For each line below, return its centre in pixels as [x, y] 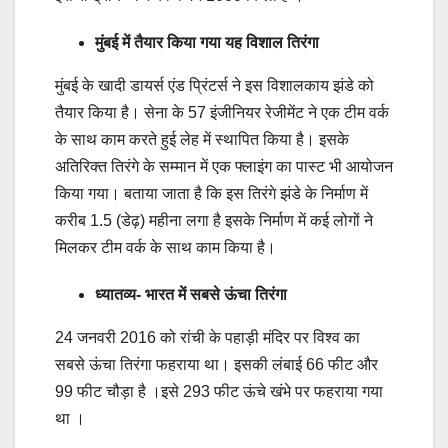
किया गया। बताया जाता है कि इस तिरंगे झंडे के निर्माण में [211, 193]
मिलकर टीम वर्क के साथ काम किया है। [165, 247]
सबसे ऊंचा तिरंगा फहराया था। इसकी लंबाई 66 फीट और [216, 364]
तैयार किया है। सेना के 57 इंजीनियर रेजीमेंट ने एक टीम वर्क [222, 112]
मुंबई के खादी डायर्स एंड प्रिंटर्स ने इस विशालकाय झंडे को [214, 85]
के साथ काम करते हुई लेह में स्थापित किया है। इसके [202, 139]
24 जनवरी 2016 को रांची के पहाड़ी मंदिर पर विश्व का [207, 337]
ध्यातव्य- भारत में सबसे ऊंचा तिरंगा [193, 294]
